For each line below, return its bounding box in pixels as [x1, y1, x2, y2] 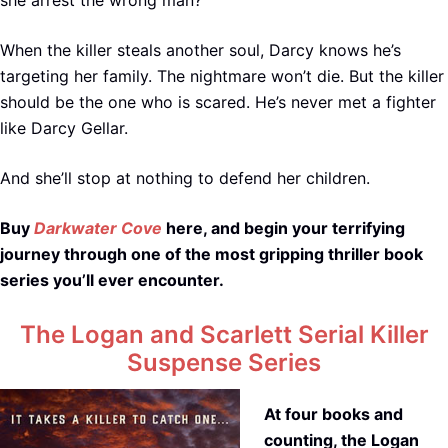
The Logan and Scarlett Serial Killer [19, 320, 429, 350]
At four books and [264, 404, 403, 425]
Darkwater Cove [34, 217, 162, 238]
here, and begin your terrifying [162, 217, 405, 238]
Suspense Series [127, 348, 321, 378]
